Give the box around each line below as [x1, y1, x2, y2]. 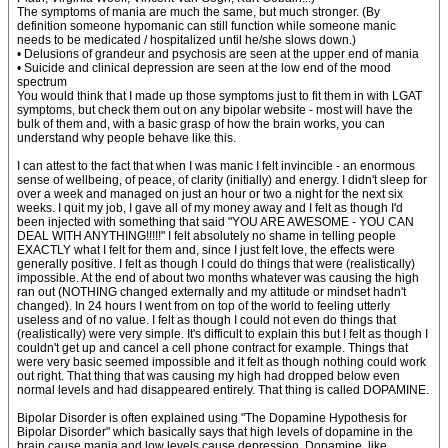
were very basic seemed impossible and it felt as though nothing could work [17, 355, 426, 369]
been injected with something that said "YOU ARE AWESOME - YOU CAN [17, 215, 414, 229]
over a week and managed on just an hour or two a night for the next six [17, 187, 403, 201]
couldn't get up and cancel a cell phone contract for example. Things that [17, 341, 408, 355]
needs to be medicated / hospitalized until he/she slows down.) [17, 33, 356, 47]
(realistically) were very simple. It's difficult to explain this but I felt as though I [17, 327, 428, 341]
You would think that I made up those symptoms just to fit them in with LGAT [17, 89, 422, 103]
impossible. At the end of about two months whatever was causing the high [17, 271, 419, 285]
